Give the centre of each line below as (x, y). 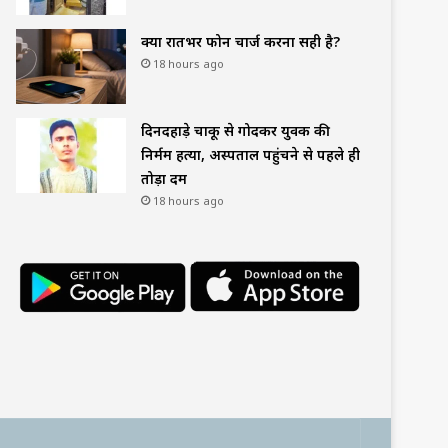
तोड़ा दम (164, 178)
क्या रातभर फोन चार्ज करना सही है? (240, 41)
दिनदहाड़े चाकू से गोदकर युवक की (235, 130)
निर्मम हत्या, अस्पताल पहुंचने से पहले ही (250, 154)
